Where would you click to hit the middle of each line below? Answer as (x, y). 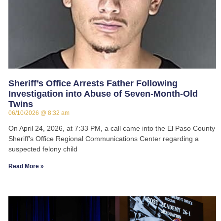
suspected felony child (43, 149)
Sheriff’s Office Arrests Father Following (93, 84)
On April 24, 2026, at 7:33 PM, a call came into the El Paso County (111, 129)
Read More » (26, 166)
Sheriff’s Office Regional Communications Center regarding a (103, 139)
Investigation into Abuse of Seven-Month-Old (103, 94)
